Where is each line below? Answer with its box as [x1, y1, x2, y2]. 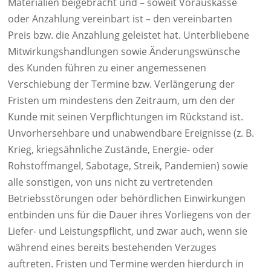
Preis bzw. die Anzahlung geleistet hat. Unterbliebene [8, 28, 249, 42]
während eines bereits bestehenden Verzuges [8, 241, 217, 254]
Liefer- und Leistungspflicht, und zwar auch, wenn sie [8, 224, 247, 238]
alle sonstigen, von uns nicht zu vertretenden [8, 175, 213, 189]
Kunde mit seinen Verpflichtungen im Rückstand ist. [8, 110, 243, 123]
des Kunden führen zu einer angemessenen [8, 61, 206, 74]
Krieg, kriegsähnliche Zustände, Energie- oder [8, 143, 214, 156]
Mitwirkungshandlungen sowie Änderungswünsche [8, 45, 240, 58]
